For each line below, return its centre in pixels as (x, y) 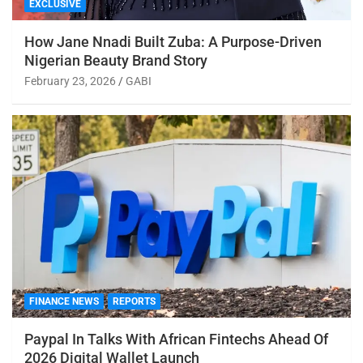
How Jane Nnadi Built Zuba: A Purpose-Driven (173, 41)
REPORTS (134, 302)
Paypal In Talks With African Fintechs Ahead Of (176, 340)
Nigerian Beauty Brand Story (116, 60)
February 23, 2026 (70, 81)
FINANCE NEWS (64, 302)
